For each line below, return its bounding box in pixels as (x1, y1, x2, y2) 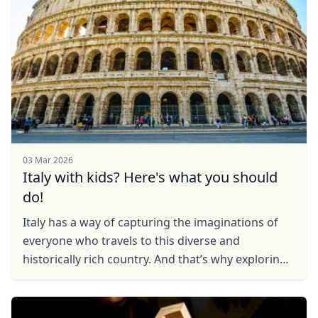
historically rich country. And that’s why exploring (23, 251, 287, 267)
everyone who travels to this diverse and (23, 233, 240, 248)
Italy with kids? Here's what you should (23, 168, 278, 187)
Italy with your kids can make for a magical (23, 270, 252, 285)
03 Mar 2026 (23, 154, 73, 166)
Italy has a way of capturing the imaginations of (23, 214, 278, 230)
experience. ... (23, 288, 96, 304)
